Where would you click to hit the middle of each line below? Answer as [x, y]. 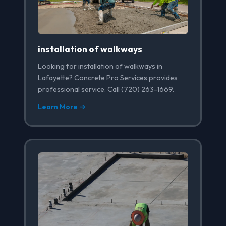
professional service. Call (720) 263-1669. [106, 90]
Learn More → [62, 107]
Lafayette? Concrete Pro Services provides [108, 78]
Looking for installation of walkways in [100, 66]
